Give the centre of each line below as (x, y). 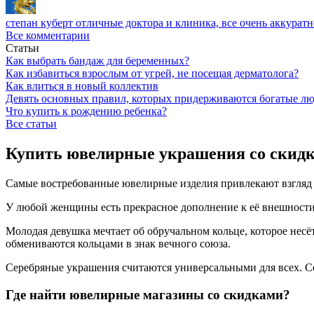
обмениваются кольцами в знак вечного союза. (118, 243)
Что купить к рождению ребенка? (86, 111)
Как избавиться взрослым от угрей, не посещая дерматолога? (152, 73)
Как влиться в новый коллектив (82, 86)
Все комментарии (48, 35)
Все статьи (31, 124)
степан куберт (39, 23)
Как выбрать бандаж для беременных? (97, 61)
